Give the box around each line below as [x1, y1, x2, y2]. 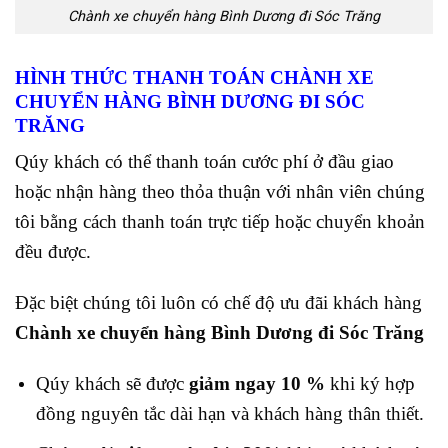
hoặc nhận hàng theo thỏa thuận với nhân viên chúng [15, 181, 425, 203]
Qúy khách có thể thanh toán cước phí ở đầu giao [15, 151, 394, 173]
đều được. [15, 241, 91, 263]
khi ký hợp [324, 372, 415, 394]
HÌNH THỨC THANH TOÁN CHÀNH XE [15, 66, 374, 88]
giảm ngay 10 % [188, 372, 325, 394]
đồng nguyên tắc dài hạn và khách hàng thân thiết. [35, 402, 424, 424]
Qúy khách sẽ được [35, 372, 189, 394]
